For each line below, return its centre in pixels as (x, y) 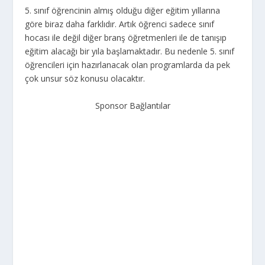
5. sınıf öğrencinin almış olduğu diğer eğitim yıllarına (123, 11)
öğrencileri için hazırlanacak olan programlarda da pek (128, 65)
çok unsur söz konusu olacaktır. (85, 79)
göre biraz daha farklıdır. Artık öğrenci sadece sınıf (120, 24)
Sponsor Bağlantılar (132, 105)
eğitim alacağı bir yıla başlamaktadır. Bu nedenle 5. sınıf (130, 51)
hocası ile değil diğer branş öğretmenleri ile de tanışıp (126, 38)
